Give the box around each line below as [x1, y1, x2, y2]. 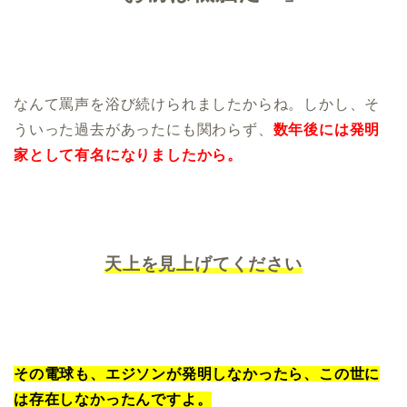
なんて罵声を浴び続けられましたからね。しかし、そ [14, 96, 381, 113]
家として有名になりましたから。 [14, 147, 243, 164]
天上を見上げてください [104, 254, 303, 274]
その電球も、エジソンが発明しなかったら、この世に [14, 366, 381, 382]
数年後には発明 [273, 122, 381, 138]
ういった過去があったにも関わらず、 [14, 122, 273, 138]
